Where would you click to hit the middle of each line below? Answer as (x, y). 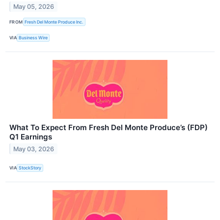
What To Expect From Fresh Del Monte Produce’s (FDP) (109, 127)
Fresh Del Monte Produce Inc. (54, 22)
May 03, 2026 (34, 149)
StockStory (30, 168)
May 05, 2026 (34, 7)
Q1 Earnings (31, 137)
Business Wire (33, 38)
